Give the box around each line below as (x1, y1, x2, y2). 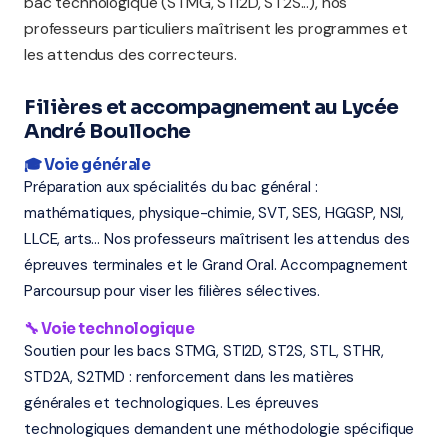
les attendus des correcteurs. (24, 44, 237, 65)
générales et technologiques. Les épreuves (24, 393, 319, 413)
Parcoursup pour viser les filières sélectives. (24, 281, 321, 301)
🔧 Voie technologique (24, 319, 195, 338)
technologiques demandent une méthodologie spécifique (24, 419, 415, 439)
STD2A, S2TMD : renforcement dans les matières (24, 367, 355, 387)
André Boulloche (24, 119, 191, 144)
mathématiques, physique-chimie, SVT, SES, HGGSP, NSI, (24, 203, 405, 223)
